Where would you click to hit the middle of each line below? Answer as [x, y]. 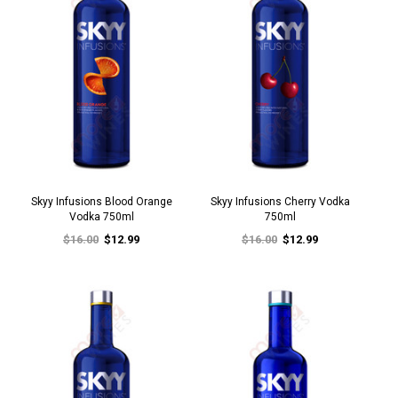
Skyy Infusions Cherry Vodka [280, 202]
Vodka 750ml [101, 217]
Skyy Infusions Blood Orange [101, 202]
